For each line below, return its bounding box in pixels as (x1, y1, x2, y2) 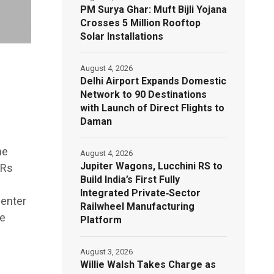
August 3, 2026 (80, 246, 133, 256)
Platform (80, 213, 122, 226)
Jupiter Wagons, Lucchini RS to (80, 160, 223, 172)
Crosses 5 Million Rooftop (80, 17, 201, 29)
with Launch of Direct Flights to (80, 102, 225, 114)
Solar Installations (80, 30, 164, 42)
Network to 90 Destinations (80, 88, 207, 100)
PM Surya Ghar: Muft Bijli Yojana (80, 3, 228, 15)
